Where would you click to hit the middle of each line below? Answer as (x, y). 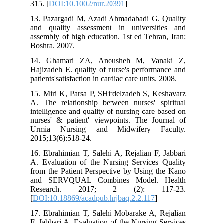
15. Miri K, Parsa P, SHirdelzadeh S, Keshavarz (114, 93)
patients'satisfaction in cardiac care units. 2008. (110, 78)
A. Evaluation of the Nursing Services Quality (114, 162)
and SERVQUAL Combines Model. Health (114, 180)
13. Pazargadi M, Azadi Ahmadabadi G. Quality (114, 18)
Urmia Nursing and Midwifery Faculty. (114, 129)
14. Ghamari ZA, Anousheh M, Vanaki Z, (114, 60)
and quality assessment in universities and (114, 27)
